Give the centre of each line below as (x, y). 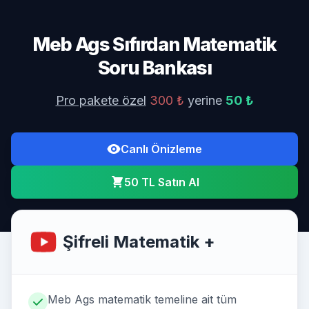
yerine (205, 100)
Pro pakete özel (101, 100)
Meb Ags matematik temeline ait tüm (142, 299)
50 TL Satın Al (161, 182)
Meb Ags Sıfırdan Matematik (154, 44)
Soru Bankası (154, 68)
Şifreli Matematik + (139, 242)
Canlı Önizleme (161, 149)
